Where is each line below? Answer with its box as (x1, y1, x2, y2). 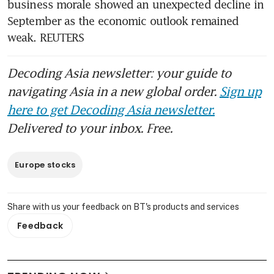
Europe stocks (15, 159, 76, 171)
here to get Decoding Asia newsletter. (7, 102, 215, 117)
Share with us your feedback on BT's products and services (7, 202, 239, 212)
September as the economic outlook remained (7, 14, 239, 28)
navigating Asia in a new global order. (7, 84, 220, 98)
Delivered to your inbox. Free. (7, 120, 172, 135)
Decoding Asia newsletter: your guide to (7, 65, 231, 80)
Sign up (220, 84, 261, 98)
